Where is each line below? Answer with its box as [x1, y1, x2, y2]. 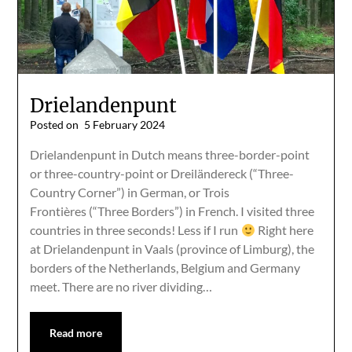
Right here [255, 222, 313, 238]
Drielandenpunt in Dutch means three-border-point [30, 147, 310, 163]
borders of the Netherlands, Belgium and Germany [30, 260, 301, 276]
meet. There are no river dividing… [30, 279, 213, 295]
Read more [49, 326, 103, 340]
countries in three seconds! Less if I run [30, 222, 241, 238]
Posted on [30, 118, 82, 132]
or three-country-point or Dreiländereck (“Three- [30, 166, 295, 181]
